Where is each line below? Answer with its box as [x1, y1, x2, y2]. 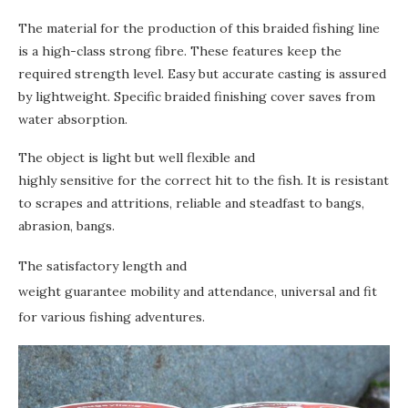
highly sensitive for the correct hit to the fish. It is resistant [18, 172, 389, 189]
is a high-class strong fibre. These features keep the [18, 43, 342, 60]
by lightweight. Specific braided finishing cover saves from [18, 88, 375, 106]
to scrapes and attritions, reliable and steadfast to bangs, [18, 195, 364, 212]
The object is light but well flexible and [18, 149, 255, 167]
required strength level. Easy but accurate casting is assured [18, 66, 386, 83]
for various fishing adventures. [18, 309, 205, 326]
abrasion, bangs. [18, 218, 118, 235]
